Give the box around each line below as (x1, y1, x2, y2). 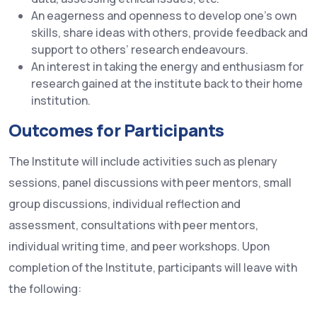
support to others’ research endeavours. (31, 42, 248, 57)
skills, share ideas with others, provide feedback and (31, 25, 308, 40)
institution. (31, 93, 91, 108)
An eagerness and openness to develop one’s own (31, 8, 296, 23)
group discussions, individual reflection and (8, 196, 241, 212)
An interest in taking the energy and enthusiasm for (31, 59, 304, 74)
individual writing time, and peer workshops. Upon (8, 238, 270, 254)
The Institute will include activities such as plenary (8, 154, 277, 169)
